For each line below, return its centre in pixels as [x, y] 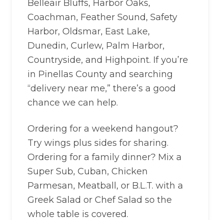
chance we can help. [73, 103]
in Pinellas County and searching [100, 74]
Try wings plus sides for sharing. [98, 143]
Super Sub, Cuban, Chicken [88, 171]
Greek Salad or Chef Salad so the [100, 200]
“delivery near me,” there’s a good [102, 88]
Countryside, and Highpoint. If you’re [108, 60]
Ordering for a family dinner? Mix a [105, 157]
